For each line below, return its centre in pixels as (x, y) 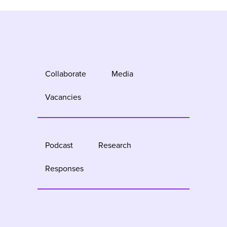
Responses (64, 168)
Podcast (59, 145)
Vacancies (63, 97)
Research (115, 145)
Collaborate (66, 73)
